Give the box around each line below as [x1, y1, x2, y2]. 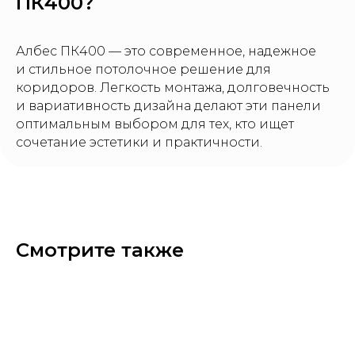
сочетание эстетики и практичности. [16, 135, 262, 150]
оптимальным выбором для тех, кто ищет [16, 116, 294, 132]
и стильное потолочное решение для [16, 62, 271, 77]
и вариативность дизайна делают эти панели [16, 98, 321, 113]
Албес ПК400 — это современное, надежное [16, 44, 316, 59]
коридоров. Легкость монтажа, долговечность [16, 80, 330, 95]
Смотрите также [16, 239, 184, 261]
